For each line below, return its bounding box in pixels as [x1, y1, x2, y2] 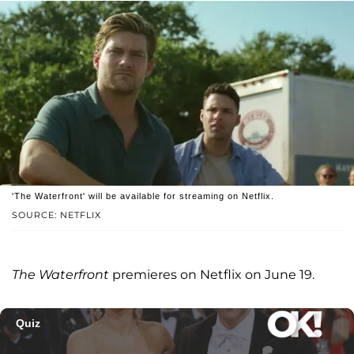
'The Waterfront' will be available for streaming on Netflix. [12, 191, 274, 201]
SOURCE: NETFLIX [12, 209, 101, 221]
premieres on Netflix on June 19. [112, 267, 314, 283]
